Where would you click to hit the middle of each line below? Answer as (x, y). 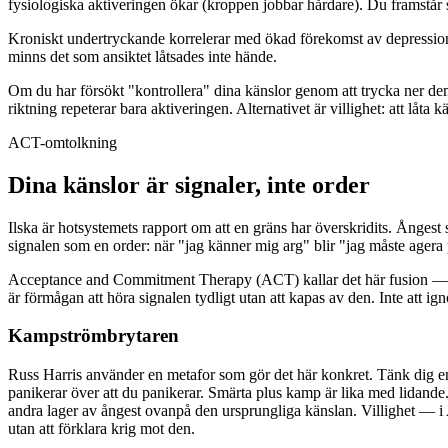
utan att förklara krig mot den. (101, 429)
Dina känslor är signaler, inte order (189, 184)
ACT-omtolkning (62, 142)
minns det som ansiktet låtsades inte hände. (142, 56)
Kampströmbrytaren (93, 336)
